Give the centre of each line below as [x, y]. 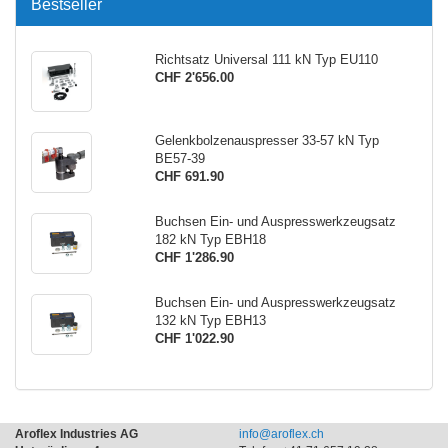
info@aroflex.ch [281, 434]
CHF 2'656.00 [194, 77]
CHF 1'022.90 [194, 338]
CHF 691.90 [189, 176]
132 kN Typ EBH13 [210, 320]
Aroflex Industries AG [76, 434]
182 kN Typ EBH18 [210, 239]
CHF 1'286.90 [194, 257]
